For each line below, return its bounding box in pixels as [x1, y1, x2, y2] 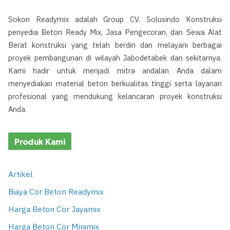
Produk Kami [14, 136, 65, 147]
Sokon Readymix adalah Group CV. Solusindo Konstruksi [8, 14, 222, 25]
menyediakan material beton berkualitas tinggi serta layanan [8, 78, 222, 89]
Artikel [8, 168, 33, 181]
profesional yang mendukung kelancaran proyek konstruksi [8, 91, 222, 102]
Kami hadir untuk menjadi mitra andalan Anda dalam [8, 65, 222, 76]
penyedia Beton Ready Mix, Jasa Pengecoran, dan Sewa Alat [8, 27, 222, 38]
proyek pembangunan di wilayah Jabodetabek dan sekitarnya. [8, 52, 222, 64]
